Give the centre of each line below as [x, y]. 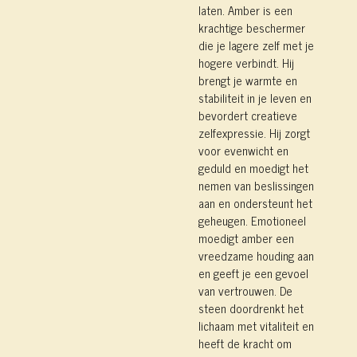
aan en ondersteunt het [255, 202]
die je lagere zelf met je [256, 45]
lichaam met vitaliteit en [256, 325]
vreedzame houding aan [256, 255]
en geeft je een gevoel [253, 273]
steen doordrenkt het [251, 308]
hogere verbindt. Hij [246, 62]
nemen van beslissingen [256, 185]
